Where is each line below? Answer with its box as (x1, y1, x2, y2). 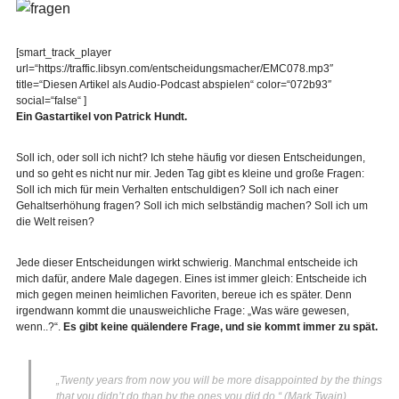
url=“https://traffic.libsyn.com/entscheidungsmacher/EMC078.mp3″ (15, 62, 333, 75)
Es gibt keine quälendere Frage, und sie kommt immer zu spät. (62, 321, 378, 333)
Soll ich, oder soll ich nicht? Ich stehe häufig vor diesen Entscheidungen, (15, 151, 365, 164)
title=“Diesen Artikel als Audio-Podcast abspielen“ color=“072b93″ (15, 78, 331, 91)
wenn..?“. (15, 321, 63, 333)
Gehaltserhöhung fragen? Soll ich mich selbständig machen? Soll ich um (15, 199, 368, 212)
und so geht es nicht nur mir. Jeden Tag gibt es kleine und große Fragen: (15, 167, 364, 180)
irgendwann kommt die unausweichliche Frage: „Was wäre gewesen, (15, 305, 349, 317)
